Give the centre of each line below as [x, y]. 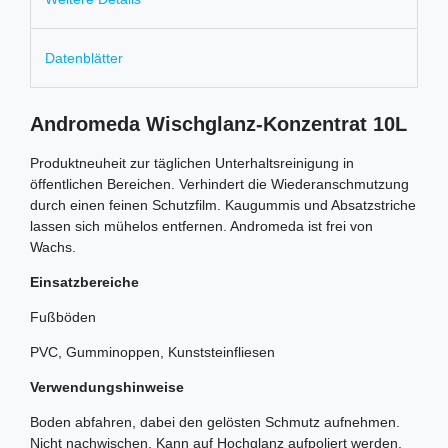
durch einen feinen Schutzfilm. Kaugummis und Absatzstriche [223, 204]
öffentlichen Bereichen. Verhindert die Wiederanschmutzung [219, 183]
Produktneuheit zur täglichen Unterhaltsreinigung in [192, 162]
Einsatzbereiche [84, 281]
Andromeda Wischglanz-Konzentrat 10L [218, 123]
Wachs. [53, 246]
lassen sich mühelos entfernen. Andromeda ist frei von [201, 225]
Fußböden [63, 316]
